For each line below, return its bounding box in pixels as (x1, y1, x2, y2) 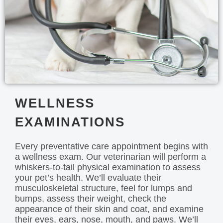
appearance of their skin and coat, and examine (15, 204, 204, 215)
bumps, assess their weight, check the (15, 194, 166, 204)
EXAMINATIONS (15, 114, 125, 130)
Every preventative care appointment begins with (15, 141, 208, 152)
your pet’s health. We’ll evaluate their (15, 173, 161, 183)
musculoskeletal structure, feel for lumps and (15, 183, 192, 194)
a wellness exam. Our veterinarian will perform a (15, 152, 206, 162)
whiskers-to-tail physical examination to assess (15, 162, 201, 173)
